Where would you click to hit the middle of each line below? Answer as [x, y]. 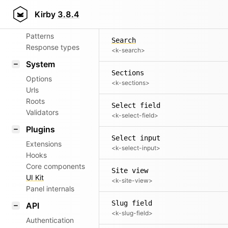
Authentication [50, 220]
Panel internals [50, 189]
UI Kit [35, 177]
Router [39, 21]
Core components [55, 166]
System [40, 64]
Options [39, 79]
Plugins [40, 129]
